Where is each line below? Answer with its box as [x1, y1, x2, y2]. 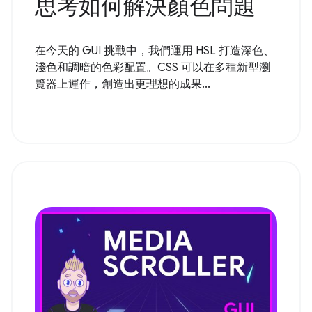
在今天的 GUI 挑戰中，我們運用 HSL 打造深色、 [35, 44, 274, 58]
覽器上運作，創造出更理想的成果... [35, 77, 210, 92]
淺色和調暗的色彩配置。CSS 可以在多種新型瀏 [35, 61, 270, 75]
